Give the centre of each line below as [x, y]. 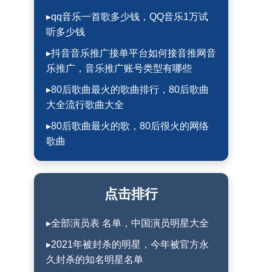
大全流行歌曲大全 [85, 105]
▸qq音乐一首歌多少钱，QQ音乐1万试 [127, 17]
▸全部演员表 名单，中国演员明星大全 [127, 223]
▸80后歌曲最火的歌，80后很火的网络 [127, 126]
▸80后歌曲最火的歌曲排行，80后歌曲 [127, 90]
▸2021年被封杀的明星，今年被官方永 [127, 244]
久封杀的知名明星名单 [95, 260]
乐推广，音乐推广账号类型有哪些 [119, 68]
